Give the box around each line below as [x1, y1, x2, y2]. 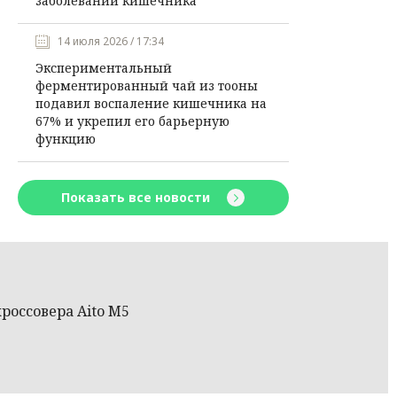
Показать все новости [61, 189, 214, 206]
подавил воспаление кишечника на [35, 95, 267, 112]
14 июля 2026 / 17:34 [57, 34, 164, 49]
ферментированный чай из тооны [35, 77, 258, 94]
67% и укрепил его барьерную [35, 113, 230, 129]
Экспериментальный [35, 59, 172, 76]
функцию [35, 130, 96, 147]
